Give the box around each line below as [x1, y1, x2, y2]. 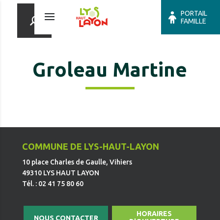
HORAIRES [136, 209, 172, 218]
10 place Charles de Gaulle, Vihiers [22, 158, 132, 166]
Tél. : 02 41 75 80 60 [22, 180, 83, 188]
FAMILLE [181, 17, 206, 25]
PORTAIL [181, 9, 207, 17]
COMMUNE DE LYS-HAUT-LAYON [22, 141, 159, 151]
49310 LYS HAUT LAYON [22, 169, 99, 177]
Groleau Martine [32, 58, 188, 81]
